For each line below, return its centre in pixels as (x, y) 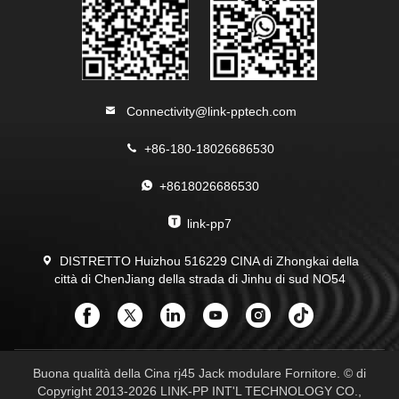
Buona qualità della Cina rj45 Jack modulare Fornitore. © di (199, 373)
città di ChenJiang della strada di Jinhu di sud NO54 (199, 279)
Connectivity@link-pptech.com (209, 111)
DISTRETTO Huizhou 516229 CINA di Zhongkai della (209, 261)
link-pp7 (209, 224)
